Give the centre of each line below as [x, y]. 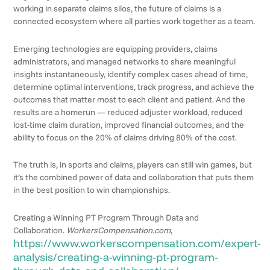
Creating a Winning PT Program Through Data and [106, 217]
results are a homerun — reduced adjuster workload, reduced [128, 112]
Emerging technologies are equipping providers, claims [116, 49]
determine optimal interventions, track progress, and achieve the [134, 86]
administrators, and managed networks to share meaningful [125, 61]
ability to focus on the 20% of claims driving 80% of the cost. [125, 137]
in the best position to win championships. [92, 190]
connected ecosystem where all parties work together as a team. [134, 21]
